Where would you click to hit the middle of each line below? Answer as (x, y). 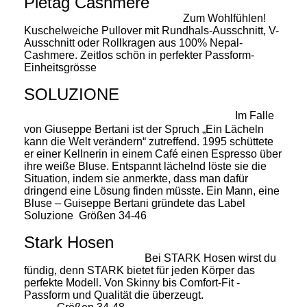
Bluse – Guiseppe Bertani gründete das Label (135, 203)
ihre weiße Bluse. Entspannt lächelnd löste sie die (145, 166)
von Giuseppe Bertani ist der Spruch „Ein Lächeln (144, 129)
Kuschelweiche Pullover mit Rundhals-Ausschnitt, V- (151, 30)
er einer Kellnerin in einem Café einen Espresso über (153, 153)
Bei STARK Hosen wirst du (150, 258)
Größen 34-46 (113, 215)
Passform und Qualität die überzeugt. (153, 295)
